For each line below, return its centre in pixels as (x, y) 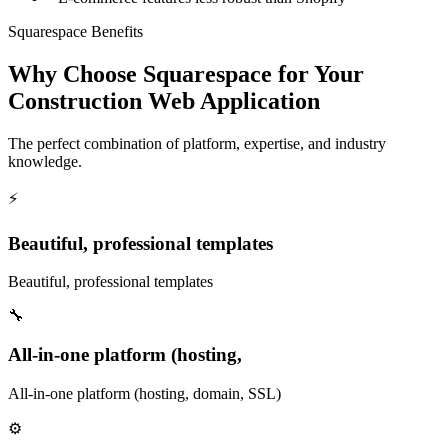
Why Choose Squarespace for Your (186, 73)
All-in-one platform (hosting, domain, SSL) (144, 393)
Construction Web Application (164, 100)
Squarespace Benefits (75, 32)
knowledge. (45, 161)
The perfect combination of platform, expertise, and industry (197, 143)
